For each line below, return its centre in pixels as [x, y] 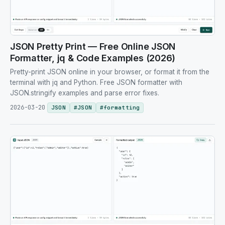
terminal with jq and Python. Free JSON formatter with [96, 83]
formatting [122, 108]
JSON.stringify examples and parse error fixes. [85, 93]
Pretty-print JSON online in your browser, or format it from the [110, 72]
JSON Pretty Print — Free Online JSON [93, 47]
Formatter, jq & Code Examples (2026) [93, 58]
